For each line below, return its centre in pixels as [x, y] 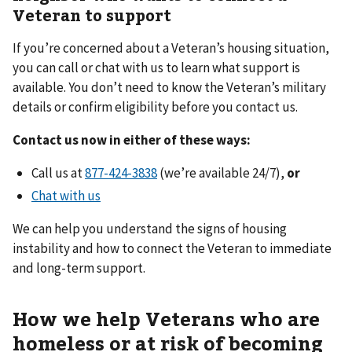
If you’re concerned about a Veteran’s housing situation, [171, 48]
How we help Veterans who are [166, 318]
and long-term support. [79, 268]
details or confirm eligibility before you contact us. [155, 106]
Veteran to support [92, 14]
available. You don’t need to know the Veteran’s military [169, 87]
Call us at [58, 172]
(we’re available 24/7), [222, 172]
